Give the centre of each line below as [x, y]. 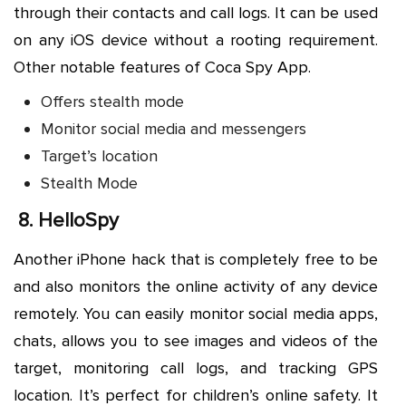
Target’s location [99, 155]
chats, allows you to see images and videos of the [196, 340]
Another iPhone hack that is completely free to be [196, 259]
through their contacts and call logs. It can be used [196, 12]
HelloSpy [78, 220]
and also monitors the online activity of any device [196, 286]
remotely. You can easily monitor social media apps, [196, 313]
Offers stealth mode [112, 101]
